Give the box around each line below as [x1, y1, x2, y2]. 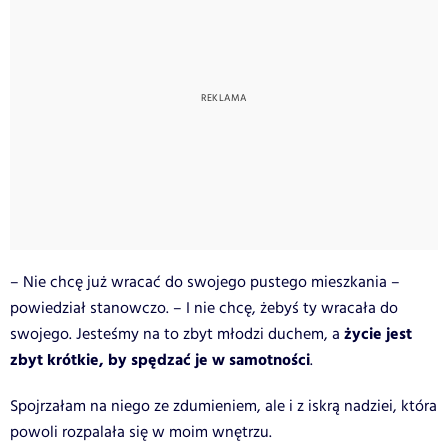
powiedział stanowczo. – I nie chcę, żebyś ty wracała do [10, 296, 398, 320]
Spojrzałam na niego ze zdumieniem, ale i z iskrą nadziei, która [10, 394, 437, 418]
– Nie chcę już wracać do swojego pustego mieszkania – [10, 270, 400, 294]
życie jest [344, 321, 412, 347]
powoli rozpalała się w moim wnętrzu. [10, 420, 272, 444]
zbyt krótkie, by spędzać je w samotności [10, 347, 310, 373]
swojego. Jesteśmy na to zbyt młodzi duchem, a [10, 322, 344, 346]
